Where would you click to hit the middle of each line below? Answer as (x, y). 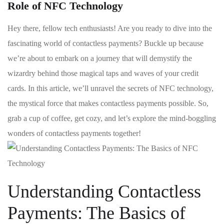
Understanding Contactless (104, 191)
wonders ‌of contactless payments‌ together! (74, 133)
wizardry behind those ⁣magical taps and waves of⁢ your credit (103, 73)
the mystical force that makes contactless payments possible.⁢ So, (108, 103)
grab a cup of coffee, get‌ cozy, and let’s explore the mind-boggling (112, 118)
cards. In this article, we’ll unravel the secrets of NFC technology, (110, 88)
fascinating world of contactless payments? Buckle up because (105, 43)
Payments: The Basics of (96, 213)
